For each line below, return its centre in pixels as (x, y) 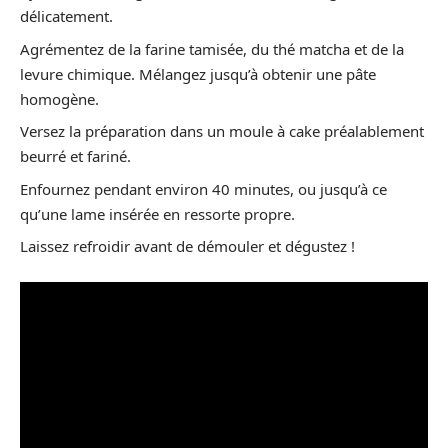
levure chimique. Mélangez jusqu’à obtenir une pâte (198, 73)
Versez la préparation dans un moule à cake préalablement (222, 131)
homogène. (59, 98)
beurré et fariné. (75, 156)
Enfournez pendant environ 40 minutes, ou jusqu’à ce (203, 188)
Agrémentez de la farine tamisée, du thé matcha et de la (212, 48)
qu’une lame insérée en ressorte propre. (157, 213)
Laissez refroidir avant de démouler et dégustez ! (187, 246)
